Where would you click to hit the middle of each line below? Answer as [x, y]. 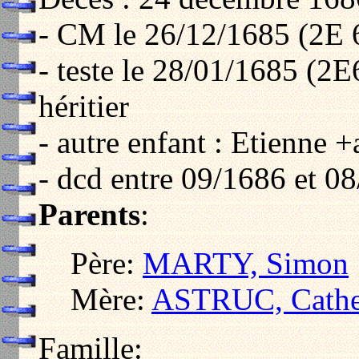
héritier [84, 106]
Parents [89, 214]
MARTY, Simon [246, 263]
